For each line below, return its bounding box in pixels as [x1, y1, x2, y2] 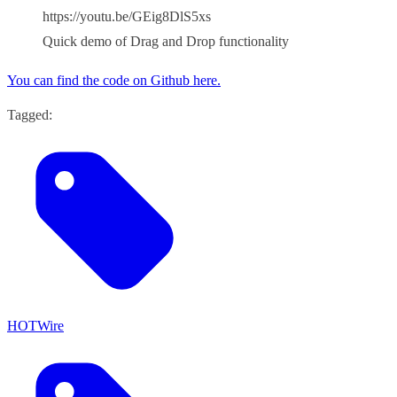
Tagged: [7, 107, 52, 123]
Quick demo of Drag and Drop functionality [43, 34, 289, 50]
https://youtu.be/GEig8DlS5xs [43, 9, 211, 25]
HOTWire [7, 318, 64, 334]
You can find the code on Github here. [7, 73, 221, 89]
